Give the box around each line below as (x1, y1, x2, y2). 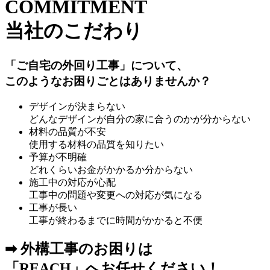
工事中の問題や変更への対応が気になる (29, 189, 202, 200)
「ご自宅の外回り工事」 (5, 58, 131, 72)
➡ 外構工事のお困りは (5, 240, 153, 257)
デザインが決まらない (29, 101, 125, 111)
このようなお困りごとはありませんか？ (5, 74, 211, 87)
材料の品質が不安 (29, 126, 106, 137)
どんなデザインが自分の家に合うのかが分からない (29, 113, 251, 124)
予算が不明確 (29, 151, 87, 162)
